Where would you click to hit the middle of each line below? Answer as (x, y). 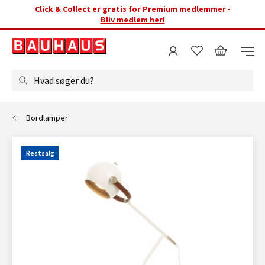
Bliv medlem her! (132, 20)
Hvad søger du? (64, 80)
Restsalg (40, 153)
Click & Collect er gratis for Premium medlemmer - (132, 9)
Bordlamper (47, 118)
